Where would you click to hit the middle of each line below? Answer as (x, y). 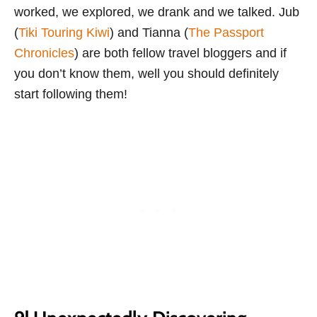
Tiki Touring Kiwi (64, 33)
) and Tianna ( (149, 33)
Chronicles (44, 53)
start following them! (71, 94)
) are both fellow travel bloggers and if (180, 53)
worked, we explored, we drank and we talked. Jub (157, 12)
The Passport (226, 33)
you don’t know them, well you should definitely (146, 74)
